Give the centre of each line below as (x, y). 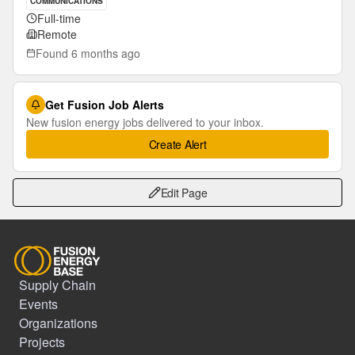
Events (38, 304)
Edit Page (184, 193)
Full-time (59, 18)
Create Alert (177, 144)
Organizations (58, 323)
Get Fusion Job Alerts (105, 105)
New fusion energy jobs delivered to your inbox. (145, 122)
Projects (42, 342)
